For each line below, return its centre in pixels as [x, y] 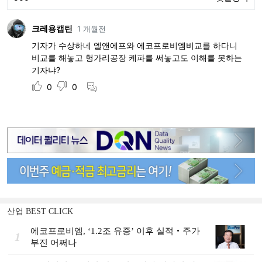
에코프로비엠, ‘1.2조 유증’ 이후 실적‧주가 [115, 231]
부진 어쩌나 [54, 243]
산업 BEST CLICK [40, 212]
